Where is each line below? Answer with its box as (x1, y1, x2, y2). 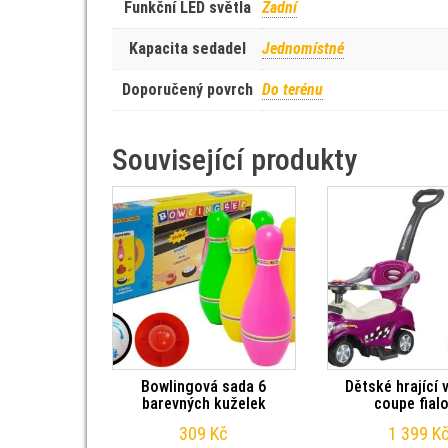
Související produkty (112, 142, 357, 177)
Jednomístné (262, 39, 344, 58)
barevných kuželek (141, 393, 266, 413)
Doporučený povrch (121, 80, 253, 99)
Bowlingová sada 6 (141, 376, 267, 396)
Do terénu (262, 80, 323, 99)
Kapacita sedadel (128, 39, 246, 58)
